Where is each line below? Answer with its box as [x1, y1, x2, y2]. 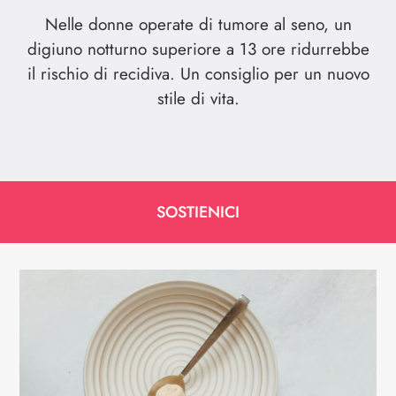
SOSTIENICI [156, 200, 240, 224]
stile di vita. [156, 86, 240, 110]
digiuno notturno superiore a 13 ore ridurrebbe [27, 36, 369, 61]
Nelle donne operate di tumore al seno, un [44, 11, 352, 36]
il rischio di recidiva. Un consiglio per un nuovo [27, 61, 369, 86]
